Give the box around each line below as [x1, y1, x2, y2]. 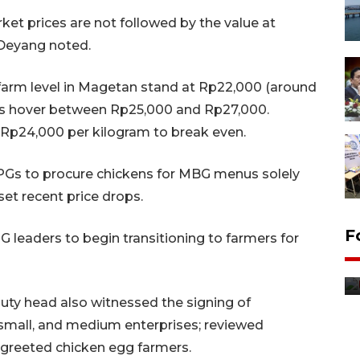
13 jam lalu [80, 284, 134, 297]
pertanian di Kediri [80, 260, 231, 280]
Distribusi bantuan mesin [80, 242, 284, 262]
